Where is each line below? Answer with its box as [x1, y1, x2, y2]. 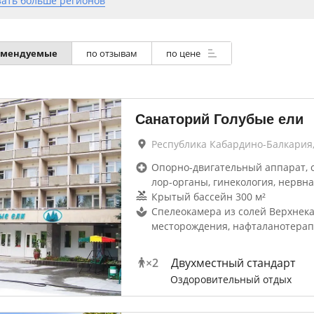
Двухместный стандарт [170, 255, 295, 271]
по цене [165, 47, 203, 60]
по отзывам [86, 47, 137, 60]
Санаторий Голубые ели [135, 111, 303, 127]
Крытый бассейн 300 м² [151, 190, 266, 203]
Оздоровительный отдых [170, 273, 292, 286]
